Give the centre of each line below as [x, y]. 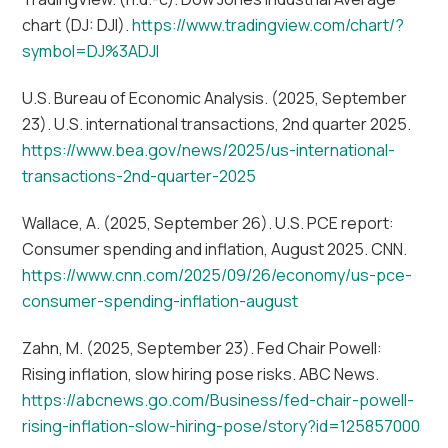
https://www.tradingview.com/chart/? [267, 25]
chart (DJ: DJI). [76, 25]
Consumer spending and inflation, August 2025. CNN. [215, 248]
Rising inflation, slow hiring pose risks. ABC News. [201, 373]
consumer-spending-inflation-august [160, 300]
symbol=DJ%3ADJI [91, 51]
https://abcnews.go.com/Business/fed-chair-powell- [218, 399]
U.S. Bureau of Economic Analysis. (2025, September [215, 97]
